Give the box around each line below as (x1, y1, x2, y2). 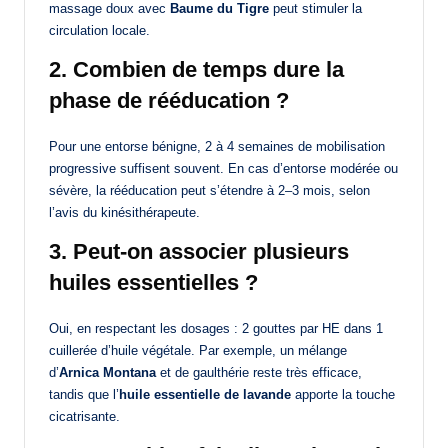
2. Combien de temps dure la (49, 57, 344, 83)
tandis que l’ (49, 387, 119, 403)
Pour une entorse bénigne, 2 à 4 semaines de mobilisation (49, 139, 385, 155)
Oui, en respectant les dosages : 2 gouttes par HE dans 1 (49, 321, 383, 337)
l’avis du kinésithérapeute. (49, 205, 200, 221)
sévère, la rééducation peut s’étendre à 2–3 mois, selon (49, 183, 370, 199)
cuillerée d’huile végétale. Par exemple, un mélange (49, 343, 347, 359)
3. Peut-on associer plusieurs (49, 239, 349, 265)
